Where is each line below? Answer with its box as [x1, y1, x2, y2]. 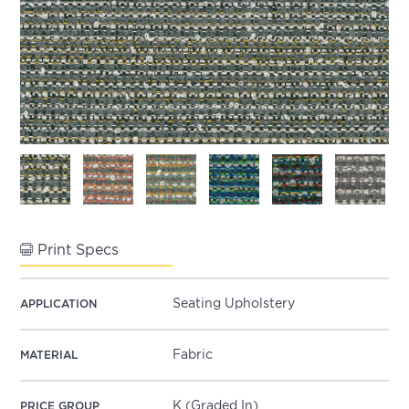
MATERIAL [20, 350, 79, 361]
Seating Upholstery [173, 298, 296, 309]
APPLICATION [20, 299, 98, 309]
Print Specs [33, 243, 120, 257]
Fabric [173, 349, 214, 361]
